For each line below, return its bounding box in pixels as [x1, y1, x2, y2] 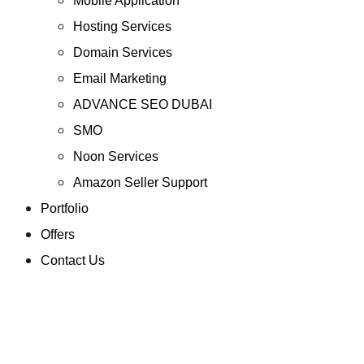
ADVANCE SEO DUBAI [72, 97, 212, 112]
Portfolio [40, 201, 89, 216]
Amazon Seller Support [72, 175, 207, 190]
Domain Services [72, 45, 172, 60]
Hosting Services [72, 19, 171, 34]
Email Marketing [72, 71, 167, 86]
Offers [40, 227, 75, 242]
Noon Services [72, 149, 158, 164]
